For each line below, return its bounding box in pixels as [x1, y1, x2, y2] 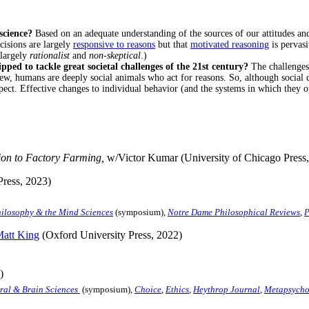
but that [155, 39, 190, 50]
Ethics [166, 284, 189, 295]
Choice [134, 284, 161, 295]
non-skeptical [89, 50, 141, 61]
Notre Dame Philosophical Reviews [168, 206, 300, 217]
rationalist [30, 50, 70, 61]
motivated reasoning [190, 39, 269, 50]
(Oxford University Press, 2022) [39, 228, 182, 241]
